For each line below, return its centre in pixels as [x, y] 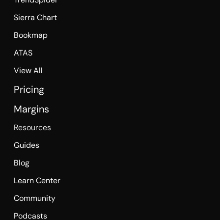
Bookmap [30, 35]
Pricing [29, 89]
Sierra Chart [35, 17]
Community [34, 198]
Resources [32, 127]
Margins [31, 109]
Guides [26, 145]
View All [28, 70]
